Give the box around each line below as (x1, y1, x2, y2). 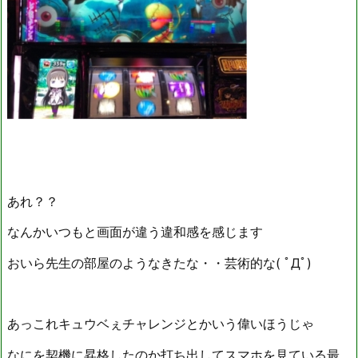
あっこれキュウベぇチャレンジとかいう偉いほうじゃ (7, 316, 314, 332)
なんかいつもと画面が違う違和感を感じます (7, 224, 263, 241)
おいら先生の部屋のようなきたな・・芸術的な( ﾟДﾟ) (7, 254, 312, 271)
